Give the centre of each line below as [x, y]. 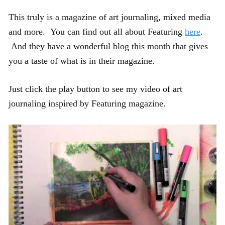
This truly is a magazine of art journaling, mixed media [109, 17]
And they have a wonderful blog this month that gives [108, 46]
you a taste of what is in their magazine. [82, 61]
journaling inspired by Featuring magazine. [87, 104]
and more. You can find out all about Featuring [97, 32]
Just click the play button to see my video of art [95, 89]
